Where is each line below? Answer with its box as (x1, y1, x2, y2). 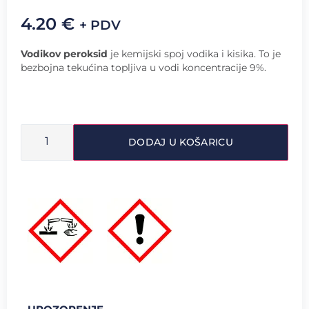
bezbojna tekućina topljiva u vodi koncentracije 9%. (21, 61, 266, 74)
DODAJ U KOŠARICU (128, 135, 233, 148)
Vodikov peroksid (21, 48, 108, 61)
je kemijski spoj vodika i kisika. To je (108, 48, 281, 61)
